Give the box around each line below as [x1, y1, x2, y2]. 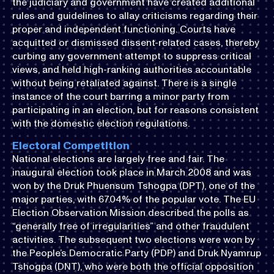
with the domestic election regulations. [12, 117, 190, 129]
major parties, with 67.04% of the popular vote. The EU [12, 193, 256, 205]
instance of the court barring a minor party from [12, 90, 229, 102]
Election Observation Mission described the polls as [12, 206, 249, 218]
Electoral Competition [12, 138, 130, 152]
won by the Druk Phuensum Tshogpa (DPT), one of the [12, 179, 255, 191]
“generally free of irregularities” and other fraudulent [12, 220, 250, 232]
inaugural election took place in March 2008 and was [12, 166, 251, 178]
